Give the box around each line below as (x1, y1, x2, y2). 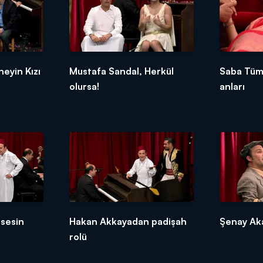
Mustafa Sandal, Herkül (69, 65, 174, 77)
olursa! (69, 80, 99, 92)
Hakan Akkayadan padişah (69, 215, 187, 227)
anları (220, 80, 245, 92)
